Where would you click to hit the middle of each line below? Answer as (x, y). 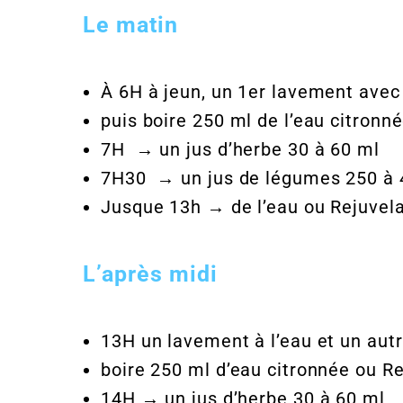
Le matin (130, 24)
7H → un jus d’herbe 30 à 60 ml (240, 149)
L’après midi (150, 273)
